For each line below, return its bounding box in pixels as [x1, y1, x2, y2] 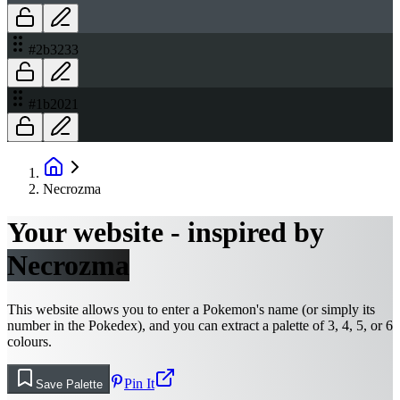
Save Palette [36, 377, 103, 391]
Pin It [124, 375, 154, 391]
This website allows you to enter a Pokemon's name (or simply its [7, 301, 375, 317]
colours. [7, 333, 52, 349]
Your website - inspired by [7, 216, 324, 249]
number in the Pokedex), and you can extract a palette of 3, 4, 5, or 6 [7, 317, 393, 333]
